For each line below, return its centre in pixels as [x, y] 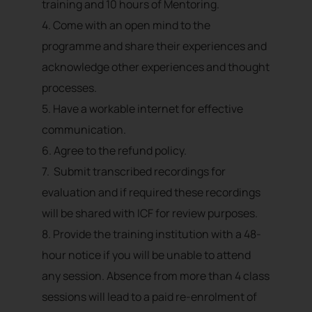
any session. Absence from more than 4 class [156, 276]
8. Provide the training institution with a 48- [151, 234]
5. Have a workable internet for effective [142, 109]
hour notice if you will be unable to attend [146, 255]
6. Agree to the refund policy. [114, 151]
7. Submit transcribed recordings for [134, 172]
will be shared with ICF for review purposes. [150, 213]
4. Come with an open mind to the [126, 25]
